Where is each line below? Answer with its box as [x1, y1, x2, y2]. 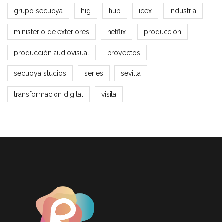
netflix [107, 28, 126, 36]
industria [169, 7, 196, 15]
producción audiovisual [14, 49, 89, 57]
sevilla [121, 69, 141, 78]
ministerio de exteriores [14, 28, 89, 36]
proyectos [107, 49, 140, 57]
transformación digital [14, 90, 83, 99]
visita [101, 90, 116, 99]
